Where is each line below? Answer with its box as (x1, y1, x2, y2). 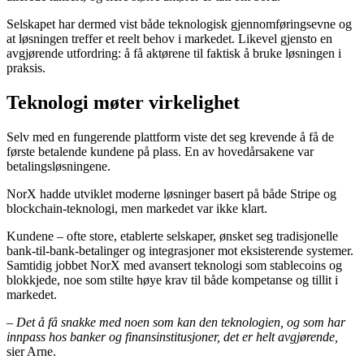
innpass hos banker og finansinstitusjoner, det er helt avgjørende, (6, 329, 338, 344)
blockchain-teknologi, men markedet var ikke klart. (6, 201, 267, 215)
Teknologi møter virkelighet (6, 91, 240, 113)
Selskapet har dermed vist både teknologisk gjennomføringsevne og (6, 16, 352, 31)
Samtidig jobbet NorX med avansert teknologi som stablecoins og (6, 258, 342, 272)
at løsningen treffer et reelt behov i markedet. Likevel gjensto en (6, 31, 332, 45)
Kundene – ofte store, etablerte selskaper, (6, 228, 219, 243)
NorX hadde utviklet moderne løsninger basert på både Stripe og (6, 186, 336, 201)
